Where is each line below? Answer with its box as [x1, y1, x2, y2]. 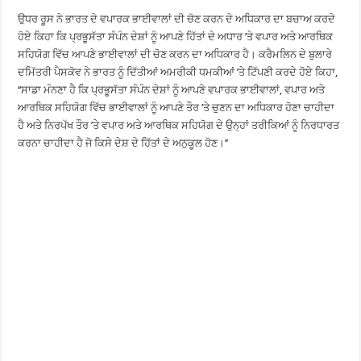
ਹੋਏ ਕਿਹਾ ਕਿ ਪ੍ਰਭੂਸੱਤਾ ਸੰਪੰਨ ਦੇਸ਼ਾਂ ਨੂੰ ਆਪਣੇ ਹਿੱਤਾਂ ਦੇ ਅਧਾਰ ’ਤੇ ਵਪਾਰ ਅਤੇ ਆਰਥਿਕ [18, 30, 334, 43]
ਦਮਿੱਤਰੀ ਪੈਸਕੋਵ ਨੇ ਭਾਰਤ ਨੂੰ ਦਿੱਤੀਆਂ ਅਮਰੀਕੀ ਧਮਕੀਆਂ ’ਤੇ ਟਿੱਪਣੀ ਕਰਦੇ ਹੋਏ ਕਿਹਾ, [18, 65, 338, 78]
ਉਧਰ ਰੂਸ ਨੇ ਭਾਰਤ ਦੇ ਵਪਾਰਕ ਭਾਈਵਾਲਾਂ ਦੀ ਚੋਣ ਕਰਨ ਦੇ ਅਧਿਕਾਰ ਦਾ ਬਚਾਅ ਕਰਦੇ [18, 12, 336, 25]
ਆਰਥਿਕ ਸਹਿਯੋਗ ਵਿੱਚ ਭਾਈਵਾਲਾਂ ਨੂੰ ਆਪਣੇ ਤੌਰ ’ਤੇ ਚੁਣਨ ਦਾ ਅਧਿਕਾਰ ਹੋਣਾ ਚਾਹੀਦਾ [18, 101, 335, 114]
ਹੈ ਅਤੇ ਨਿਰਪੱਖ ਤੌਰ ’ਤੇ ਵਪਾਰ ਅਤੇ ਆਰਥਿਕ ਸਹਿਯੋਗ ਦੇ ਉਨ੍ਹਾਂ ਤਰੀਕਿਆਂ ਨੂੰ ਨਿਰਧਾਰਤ [18, 118, 340, 131]
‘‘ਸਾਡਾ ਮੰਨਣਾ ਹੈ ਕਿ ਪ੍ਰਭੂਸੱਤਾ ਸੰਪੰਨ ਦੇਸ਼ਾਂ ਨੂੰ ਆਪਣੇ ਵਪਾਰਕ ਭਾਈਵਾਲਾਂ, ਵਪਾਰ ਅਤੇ [18, 83, 326, 96]
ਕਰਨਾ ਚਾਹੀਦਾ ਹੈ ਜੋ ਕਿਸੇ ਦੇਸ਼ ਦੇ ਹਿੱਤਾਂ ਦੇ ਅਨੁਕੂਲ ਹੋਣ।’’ [18, 136, 229, 149]
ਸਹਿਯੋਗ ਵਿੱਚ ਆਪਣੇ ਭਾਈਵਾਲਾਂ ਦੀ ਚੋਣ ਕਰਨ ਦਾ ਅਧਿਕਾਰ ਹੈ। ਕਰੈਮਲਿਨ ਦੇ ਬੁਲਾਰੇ [18, 48, 333, 60]
